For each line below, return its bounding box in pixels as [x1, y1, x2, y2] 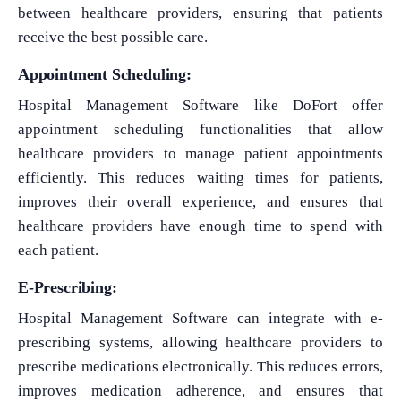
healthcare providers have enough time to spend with [18, 217, 383, 235]
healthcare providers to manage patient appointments [18, 144, 383, 162]
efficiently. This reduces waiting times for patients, [18, 168, 383, 186]
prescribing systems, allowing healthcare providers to [18, 333, 383, 351]
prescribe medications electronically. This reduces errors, [18, 357, 383, 375]
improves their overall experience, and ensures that [18, 192, 383, 210]
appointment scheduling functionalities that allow [18, 120, 383, 138]
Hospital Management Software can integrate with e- [18, 309, 383, 327]
